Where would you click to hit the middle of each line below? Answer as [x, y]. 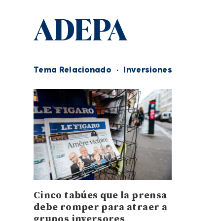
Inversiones [148, 70]
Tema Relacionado [73, 70]
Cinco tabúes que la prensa [100, 196]
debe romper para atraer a [100, 208]
